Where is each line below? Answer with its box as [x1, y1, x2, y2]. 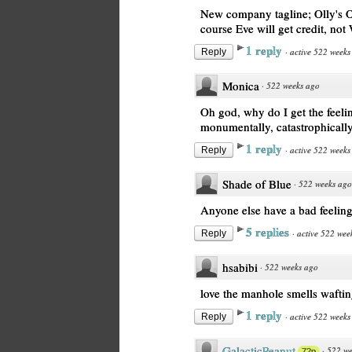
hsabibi [222, 259, 258, 275]
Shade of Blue [222, 176, 291, 192]
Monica [222, 78, 259, 93]
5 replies [246, 223, 292, 240]
